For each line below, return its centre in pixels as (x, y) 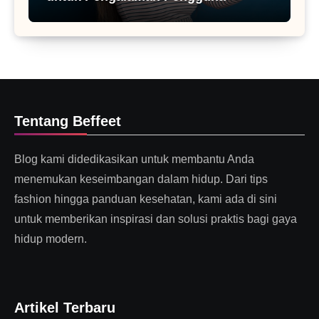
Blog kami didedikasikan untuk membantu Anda (134, 159)
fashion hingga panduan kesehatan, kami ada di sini (146, 199)
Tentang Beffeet (68, 121)
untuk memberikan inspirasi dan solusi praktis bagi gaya (156, 219)
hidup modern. (51, 239)
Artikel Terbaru (65, 308)
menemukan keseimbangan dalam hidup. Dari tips (141, 179)
